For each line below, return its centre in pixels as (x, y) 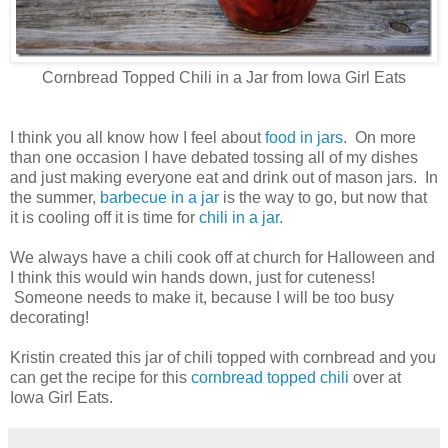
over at (375, 377)
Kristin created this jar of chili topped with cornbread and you (223, 357)
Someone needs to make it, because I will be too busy (202, 297)
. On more (379, 137)
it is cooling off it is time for (104, 217)
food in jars (302, 137)
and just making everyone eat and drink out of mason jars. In (224, 177)
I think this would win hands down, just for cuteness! (192, 277)
